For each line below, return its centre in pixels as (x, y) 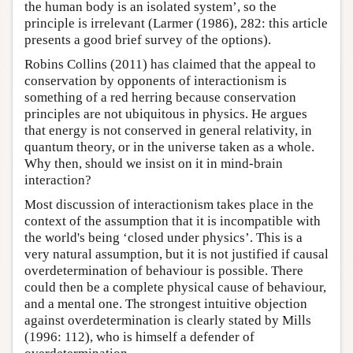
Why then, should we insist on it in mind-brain (154, 163)
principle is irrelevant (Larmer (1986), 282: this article (176, 23)
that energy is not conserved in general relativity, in (168, 130)
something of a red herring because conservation (160, 97)
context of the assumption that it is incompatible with (173, 221)
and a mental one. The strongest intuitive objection (166, 303)
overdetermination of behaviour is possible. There (164, 270)
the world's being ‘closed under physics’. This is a (163, 237)
